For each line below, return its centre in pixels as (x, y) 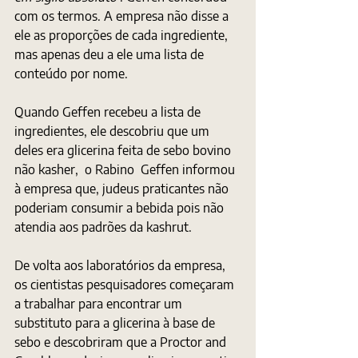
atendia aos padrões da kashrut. (103, 227)
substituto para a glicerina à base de (116, 323)
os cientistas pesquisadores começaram (126, 284)
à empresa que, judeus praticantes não (123, 189)
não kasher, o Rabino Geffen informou (126, 169)
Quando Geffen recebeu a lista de (109, 112)
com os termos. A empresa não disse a (123, 16)
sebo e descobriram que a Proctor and (122, 342)
